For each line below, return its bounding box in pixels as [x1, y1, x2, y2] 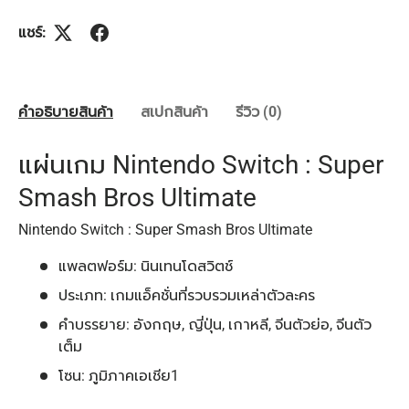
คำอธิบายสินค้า [18, 102, 113, 121]
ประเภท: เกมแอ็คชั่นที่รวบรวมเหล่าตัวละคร [58, 287, 315, 305]
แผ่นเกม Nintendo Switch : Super [18, 149, 383, 180]
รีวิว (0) [236, 102, 282, 121]
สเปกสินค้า [141, 102, 208, 121]
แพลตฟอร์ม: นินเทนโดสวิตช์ [58, 257, 233, 276]
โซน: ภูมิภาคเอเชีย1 [58, 367, 179, 385]
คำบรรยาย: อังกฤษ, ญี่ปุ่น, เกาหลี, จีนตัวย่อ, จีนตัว [58, 316, 372, 334]
